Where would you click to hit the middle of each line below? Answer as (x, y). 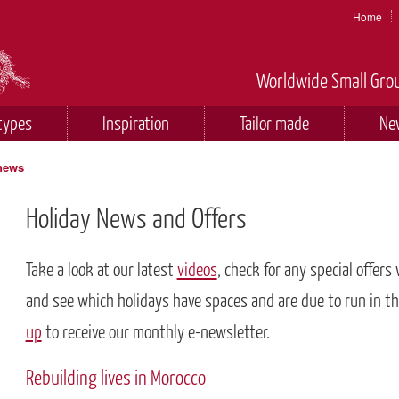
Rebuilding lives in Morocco (115, 377)
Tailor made (274, 123)
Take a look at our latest (101, 269)
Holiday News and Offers (136, 217)
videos (197, 269)
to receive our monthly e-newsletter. (155, 331)
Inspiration (136, 123)
